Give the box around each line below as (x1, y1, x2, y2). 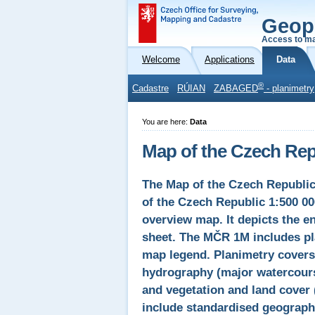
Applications (205, 55, 255, 65)
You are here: (142, 117, 190, 126)
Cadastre (132, 84, 169, 94)
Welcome (142, 55, 180, 65)
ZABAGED (214, 84, 258, 94)
